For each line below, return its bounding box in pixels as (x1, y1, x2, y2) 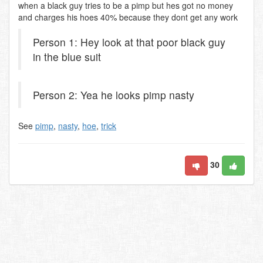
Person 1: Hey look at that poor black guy (33, 35, 225, 49)
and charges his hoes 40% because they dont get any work (18, 11, 238, 23)
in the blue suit (33, 49, 101, 64)
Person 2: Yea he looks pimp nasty (33, 87, 194, 102)
